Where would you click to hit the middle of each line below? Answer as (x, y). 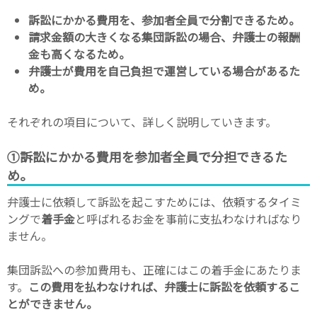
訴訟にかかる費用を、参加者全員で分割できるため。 (164, 19)
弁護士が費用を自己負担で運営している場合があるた (164, 70)
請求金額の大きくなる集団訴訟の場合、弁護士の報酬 (164, 36)
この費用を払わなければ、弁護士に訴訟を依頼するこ (164, 286)
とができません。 (52, 303)
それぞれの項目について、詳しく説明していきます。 (142, 121)
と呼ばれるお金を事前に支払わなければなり (188, 218)
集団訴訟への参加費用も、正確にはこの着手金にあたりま (154, 269)
